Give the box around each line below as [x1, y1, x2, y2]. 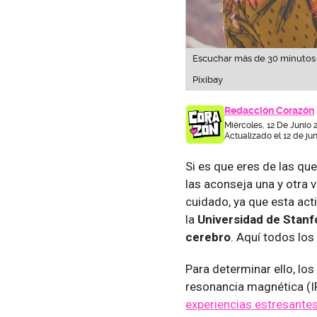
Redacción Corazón [224, 104, 314, 116]
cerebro [185, 229, 231, 244]
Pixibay [192, 74, 223, 85]
